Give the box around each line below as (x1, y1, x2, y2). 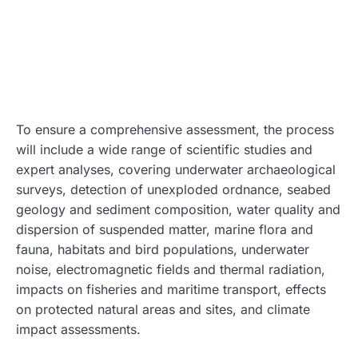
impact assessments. (16, 320, 141, 337)
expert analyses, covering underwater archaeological (16, 161, 336, 177)
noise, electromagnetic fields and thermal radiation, (16, 261, 325, 277)
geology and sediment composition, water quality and (16, 201, 340, 217)
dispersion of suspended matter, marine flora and (16, 221, 313, 237)
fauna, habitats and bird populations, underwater (16, 241, 309, 257)
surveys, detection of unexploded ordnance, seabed (16, 181, 331, 197)
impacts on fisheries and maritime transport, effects (16, 280, 326, 297)
